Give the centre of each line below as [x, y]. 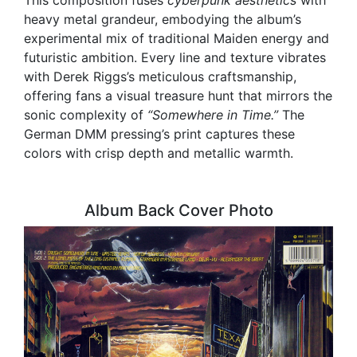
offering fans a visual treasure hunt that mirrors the [178, 95]
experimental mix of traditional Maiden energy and [177, 38]
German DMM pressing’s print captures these [159, 133]
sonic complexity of [86, 114]
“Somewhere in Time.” [213, 114]
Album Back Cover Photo [178, 210]
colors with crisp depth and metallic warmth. [159, 153]
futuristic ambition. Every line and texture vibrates [175, 57]
